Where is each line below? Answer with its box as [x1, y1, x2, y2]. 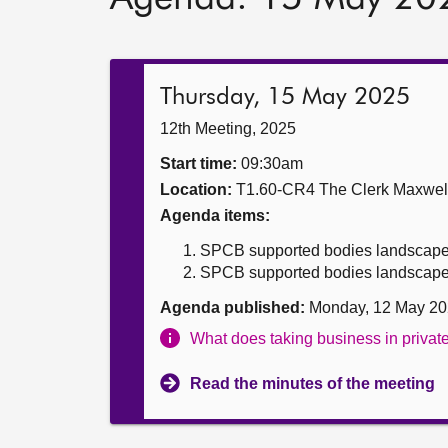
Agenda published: [160, 299, 305, 316]
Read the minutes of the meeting [190, 375, 435, 392]
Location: [160, 181, 232, 198]
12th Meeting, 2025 [160, 120, 296, 137]
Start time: [160, 155, 237, 172]
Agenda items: [160, 207, 270, 224]
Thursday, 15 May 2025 [160, 85, 410, 109]
